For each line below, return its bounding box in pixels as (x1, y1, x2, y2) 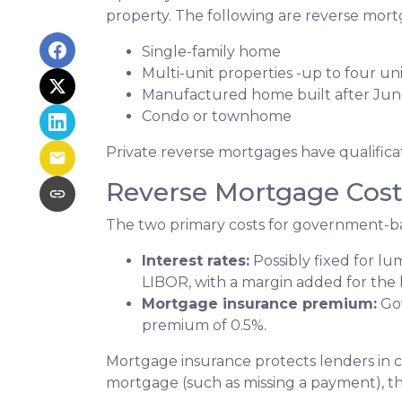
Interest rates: (142, 252, 249, 270)
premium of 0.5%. (142, 317, 267, 335)
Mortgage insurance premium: (142, 295, 377, 313)
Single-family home (142, 43, 281, 61)
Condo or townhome (142, 108, 292, 126)
